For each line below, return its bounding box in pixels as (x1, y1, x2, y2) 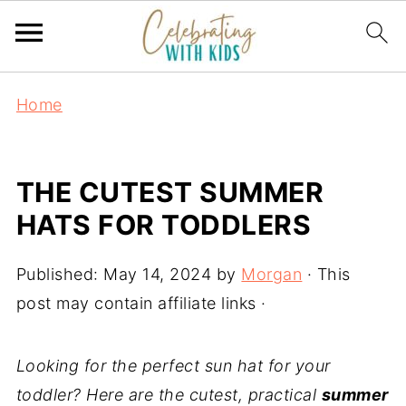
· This (302, 265, 351, 284)
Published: (15, 265, 104, 284)
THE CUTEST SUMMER (15, 176, 324, 208)
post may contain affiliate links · (15, 294, 266, 313)
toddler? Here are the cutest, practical (15, 385, 322, 404)
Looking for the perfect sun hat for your (15, 356, 331, 375)
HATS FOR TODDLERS (15, 208, 312, 241)
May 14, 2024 (103, 265, 212, 284)
